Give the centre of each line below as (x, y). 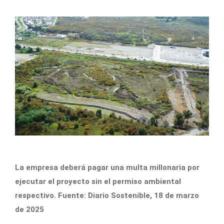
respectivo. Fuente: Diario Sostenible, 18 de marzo (107, 196)
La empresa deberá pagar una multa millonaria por (107, 168)
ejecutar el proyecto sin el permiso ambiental (98, 182)
